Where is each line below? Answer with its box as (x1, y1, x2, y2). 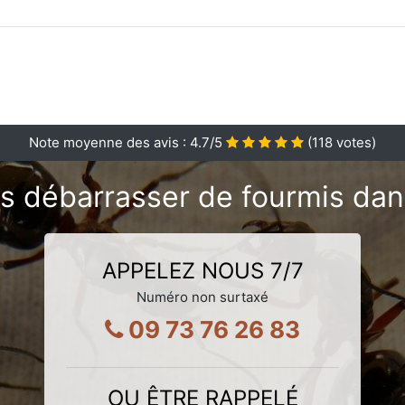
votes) (333, 133, 376, 151)
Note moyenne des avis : (29, 133, 190, 151)
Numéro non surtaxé (137, 287, 268, 306)
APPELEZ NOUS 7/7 (101, 257, 304, 284)
